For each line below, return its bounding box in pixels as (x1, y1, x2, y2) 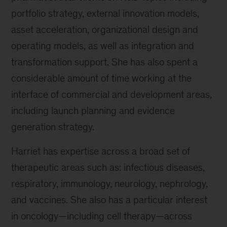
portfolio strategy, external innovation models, (11, 8, 200, 19)
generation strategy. (11, 121, 95, 133)
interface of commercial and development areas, (11, 89, 212, 100)
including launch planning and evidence (11, 105, 175, 117)
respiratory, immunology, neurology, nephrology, (11, 178, 208, 190)
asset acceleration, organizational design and (11, 24, 199, 35)
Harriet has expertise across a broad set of (11, 145, 191, 157)
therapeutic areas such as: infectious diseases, (11, 162, 205, 173)
